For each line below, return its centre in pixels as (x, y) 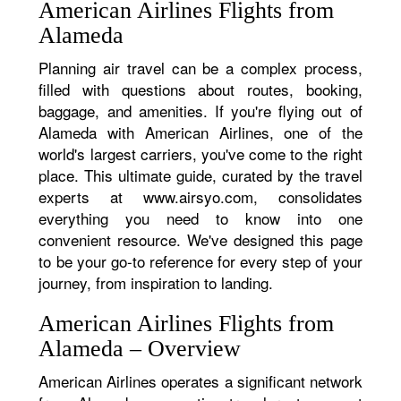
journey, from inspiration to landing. (156, 282)
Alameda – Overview (140, 349)
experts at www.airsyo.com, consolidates (200, 196)
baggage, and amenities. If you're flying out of (200, 111)
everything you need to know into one (200, 218)
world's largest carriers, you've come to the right (200, 154)
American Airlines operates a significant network (200, 381)
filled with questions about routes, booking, (200, 89)
